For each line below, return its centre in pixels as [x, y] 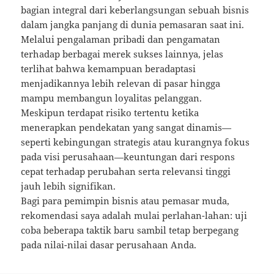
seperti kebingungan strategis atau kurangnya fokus [135, 142]
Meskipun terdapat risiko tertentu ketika [110, 113]
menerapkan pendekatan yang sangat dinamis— [126, 128]
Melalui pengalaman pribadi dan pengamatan [121, 39]
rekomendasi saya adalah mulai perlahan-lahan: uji [134, 216]
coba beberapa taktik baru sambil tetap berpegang [130, 230]
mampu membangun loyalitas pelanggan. [112, 98]
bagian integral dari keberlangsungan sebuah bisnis [135, 10]
